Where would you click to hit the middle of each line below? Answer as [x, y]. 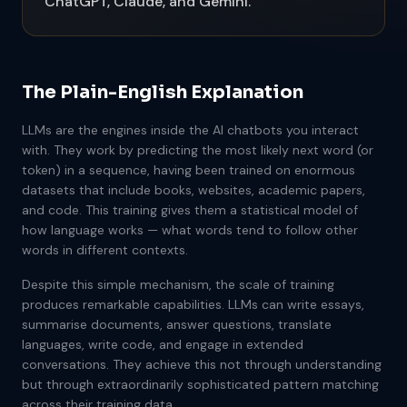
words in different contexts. [105, 250]
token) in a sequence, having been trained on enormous [189, 170]
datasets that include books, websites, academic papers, [194, 190]
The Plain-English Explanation [163, 92]
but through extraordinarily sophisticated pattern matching [200, 384]
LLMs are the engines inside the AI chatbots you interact [190, 130]
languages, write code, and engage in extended [163, 344]
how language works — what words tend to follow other [190, 230]
